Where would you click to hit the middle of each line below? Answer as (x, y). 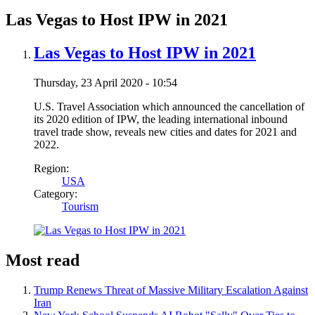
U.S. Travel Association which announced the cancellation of (169, 106)
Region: (51, 168)
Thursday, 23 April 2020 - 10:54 (105, 82)
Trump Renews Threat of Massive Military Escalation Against (171, 290)
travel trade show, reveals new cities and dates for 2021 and (165, 131)
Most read (43, 260)
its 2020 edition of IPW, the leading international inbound (161, 119)
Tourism (80, 206)
